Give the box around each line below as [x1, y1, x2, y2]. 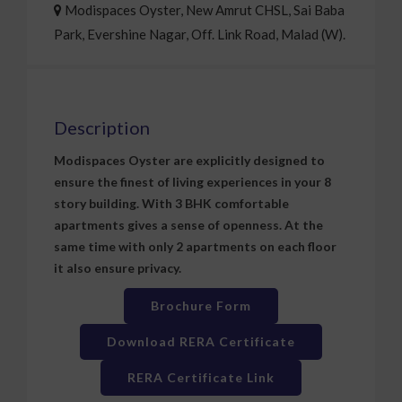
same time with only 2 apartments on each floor [54, 232, 336, 249]
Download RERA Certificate [107, 328, 295, 344]
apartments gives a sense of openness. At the [54, 211, 323, 227]
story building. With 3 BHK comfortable [54, 189, 289, 205]
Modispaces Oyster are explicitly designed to [54, 146, 325, 162]
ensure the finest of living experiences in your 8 [54, 168, 331, 184]
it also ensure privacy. [54, 254, 181, 270]
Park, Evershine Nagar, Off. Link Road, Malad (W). [54, 20, 345, 37]
